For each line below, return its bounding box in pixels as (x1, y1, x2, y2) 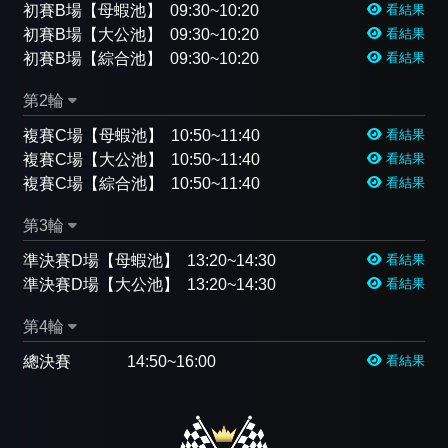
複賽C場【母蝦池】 (23, 126, 163, 144)
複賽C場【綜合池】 (23, 174, 163, 192)
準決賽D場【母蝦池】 (23, 251, 179, 269)
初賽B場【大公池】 (23, 25, 162, 43)
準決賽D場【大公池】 (23, 275, 179, 293)
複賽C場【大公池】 (23, 150, 163, 168)
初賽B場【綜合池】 (23, 49, 162, 67)
